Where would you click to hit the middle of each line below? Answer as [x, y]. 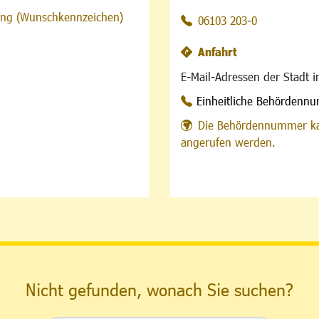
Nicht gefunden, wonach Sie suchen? [159, 289]
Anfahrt [218, 52]
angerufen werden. [228, 142]
